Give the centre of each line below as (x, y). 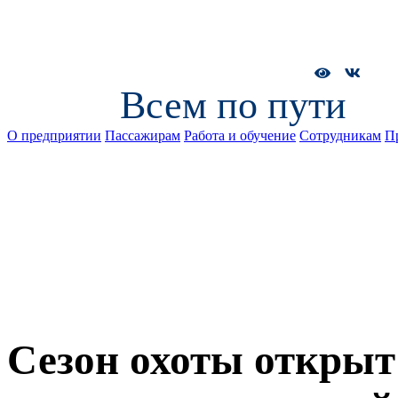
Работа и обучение (240, 135)
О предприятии (54, 135)
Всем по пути (233, 105)
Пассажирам (143, 135)
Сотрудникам (340, 135)
